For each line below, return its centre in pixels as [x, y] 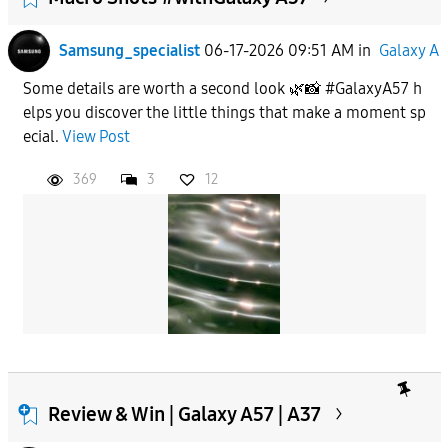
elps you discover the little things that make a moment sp [224, 112]
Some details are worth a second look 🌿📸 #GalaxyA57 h [222, 88]
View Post [95, 136]
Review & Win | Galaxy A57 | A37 [184, 413]
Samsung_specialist [129, 50]
